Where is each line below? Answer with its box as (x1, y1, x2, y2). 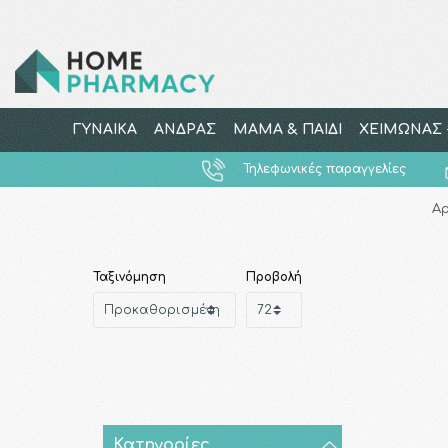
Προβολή (245, 270, 302, 284)
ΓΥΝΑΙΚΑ (72, 122, 137, 137)
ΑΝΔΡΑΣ (153, 122, 216, 137)
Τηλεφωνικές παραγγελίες (243, 162, 407, 176)
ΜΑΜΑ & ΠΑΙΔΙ (232, 122, 342, 137)
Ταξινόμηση (92, 270, 166, 284)
